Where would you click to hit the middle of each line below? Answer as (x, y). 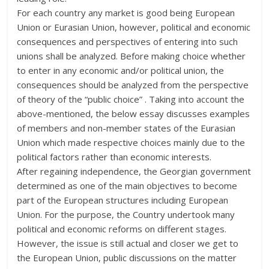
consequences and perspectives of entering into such (128, 41)
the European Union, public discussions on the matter (127, 257)
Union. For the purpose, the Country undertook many (126, 214)
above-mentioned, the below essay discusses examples (134, 113)
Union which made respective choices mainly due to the (131, 142)
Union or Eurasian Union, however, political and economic (134, 27)
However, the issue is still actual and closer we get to (128, 243)
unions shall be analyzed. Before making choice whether (131, 56)
